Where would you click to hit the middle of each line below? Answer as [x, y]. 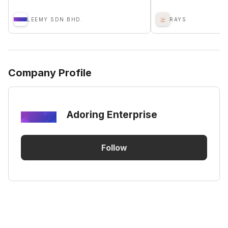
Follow [114, 147]
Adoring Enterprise [112, 115]
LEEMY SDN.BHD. [55, 19]
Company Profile [50, 73]
